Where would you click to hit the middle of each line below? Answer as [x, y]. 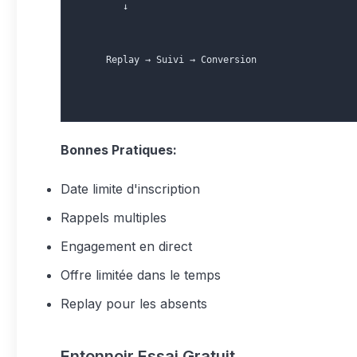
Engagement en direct [126, 246]
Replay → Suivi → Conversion [167, 60]
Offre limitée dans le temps [141, 275]
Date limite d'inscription [130, 189]
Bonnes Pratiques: [119, 150]
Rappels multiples [114, 218]
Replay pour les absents [134, 304]
